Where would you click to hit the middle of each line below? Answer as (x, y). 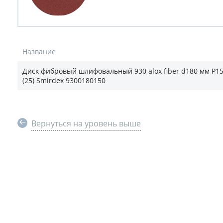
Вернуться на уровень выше (86, 123)
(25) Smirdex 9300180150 (64, 80)
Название (39, 52)
